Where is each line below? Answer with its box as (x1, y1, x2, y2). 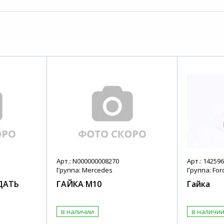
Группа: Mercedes (56, 165, 113, 175)
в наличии (61, 207, 94, 216)
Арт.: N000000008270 (56, 156, 119, 166)
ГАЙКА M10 (56, 178, 102, 190)
